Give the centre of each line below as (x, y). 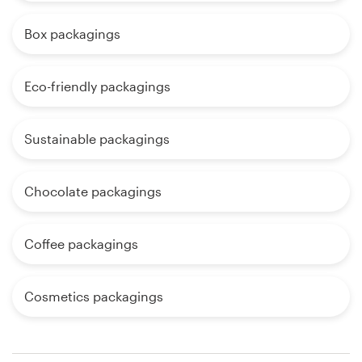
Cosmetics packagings (94, 297)
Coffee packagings (81, 244)
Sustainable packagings (97, 139)
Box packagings (72, 34)
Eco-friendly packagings (97, 86)
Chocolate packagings (93, 192)
